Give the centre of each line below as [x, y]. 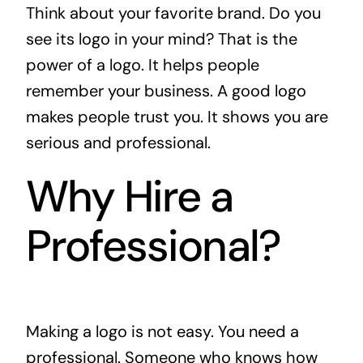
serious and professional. [118, 142]
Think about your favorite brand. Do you [173, 13]
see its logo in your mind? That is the [161, 38]
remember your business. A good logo [166, 90]
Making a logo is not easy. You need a [162, 332]
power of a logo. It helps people [142, 64]
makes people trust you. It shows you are [177, 116]
